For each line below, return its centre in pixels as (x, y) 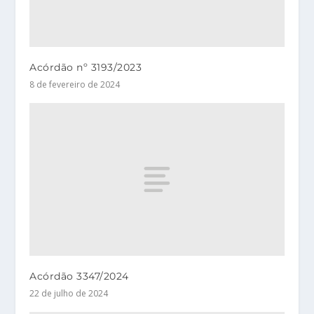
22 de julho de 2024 (69, 294)
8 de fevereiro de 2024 (75, 85)
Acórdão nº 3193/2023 (86, 68)
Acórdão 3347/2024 (79, 277)
